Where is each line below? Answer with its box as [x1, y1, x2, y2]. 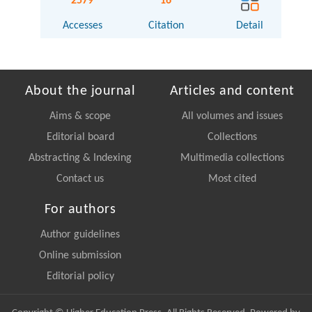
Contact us [56, 173, 104, 185]
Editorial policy [46, 271, 114, 283]
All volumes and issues [181, 111, 283, 123]
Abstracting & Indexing [29, 153, 132, 164]
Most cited [208, 173, 256, 185]
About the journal [24, 84, 136, 99]
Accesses [62, 20, 102, 32]
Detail [236, 20, 264, 32]
